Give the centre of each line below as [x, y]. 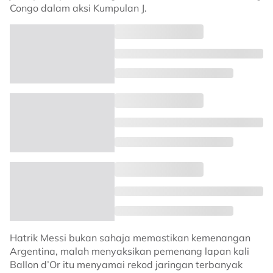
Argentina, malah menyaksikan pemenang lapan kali [129, 251]
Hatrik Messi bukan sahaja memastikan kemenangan [130, 238]
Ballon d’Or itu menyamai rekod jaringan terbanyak [126, 264]
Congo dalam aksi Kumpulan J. [78, 8]
